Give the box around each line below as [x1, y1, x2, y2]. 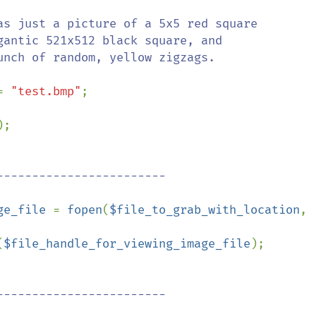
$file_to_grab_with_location [109, 202, 300, 217]
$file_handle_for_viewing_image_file [4, 236, 250, 251]
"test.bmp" [11, 84, 81, 99]
